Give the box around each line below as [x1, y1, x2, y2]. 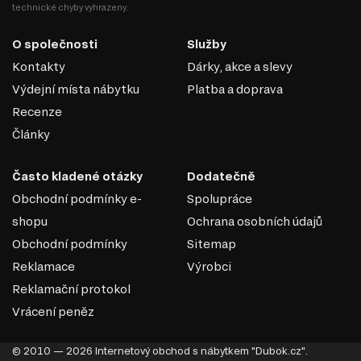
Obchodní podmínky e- [12, 192, 142, 206]
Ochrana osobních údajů [187, 214, 322, 229]
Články [12, 127, 50, 142]
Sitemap [187, 237, 236, 251]
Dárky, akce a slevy [187, 60, 293, 74]
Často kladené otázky [12, 169, 143, 184]
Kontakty [12, 60, 65, 74]
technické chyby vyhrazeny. [12, 2, 129, 13]
